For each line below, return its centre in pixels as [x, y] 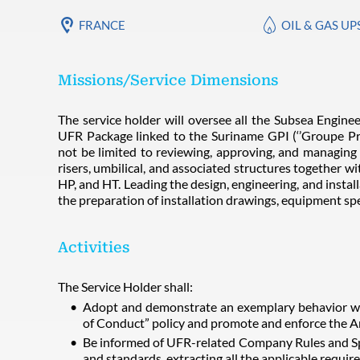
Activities [94, 247]
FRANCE [102, 25]
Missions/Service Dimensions [168, 80]
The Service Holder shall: [125, 286]
